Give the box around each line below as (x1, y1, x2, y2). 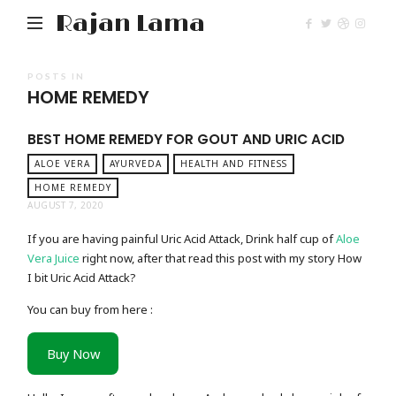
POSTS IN (27, 71, 86, 81)
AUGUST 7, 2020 (27, 199, 104, 211)
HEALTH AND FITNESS (180, 157, 288, 170)
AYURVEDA (109, 157, 162, 170)
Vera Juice (27, 250, 80, 267)
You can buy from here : (27, 301, 154, 318)
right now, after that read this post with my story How (80, 250, 362, 267)
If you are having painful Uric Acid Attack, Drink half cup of (27, 231, 337, 247)
